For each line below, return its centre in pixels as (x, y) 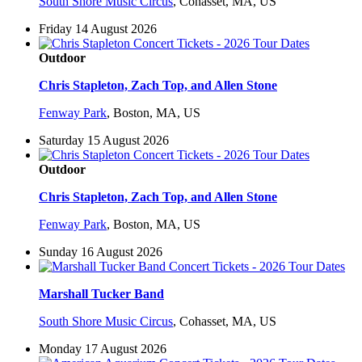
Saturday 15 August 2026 (104, 141)
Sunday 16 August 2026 (101, 252)
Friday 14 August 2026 (98, 29)
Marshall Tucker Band (101, 294)
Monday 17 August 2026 (103, 349)
